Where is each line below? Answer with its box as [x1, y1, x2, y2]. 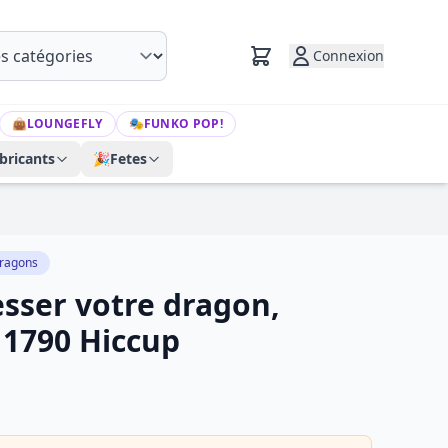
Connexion [313, 46, 384, 65]
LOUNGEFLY [26, 115, 103, 132]
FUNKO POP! [143, 115, 223, 132]
